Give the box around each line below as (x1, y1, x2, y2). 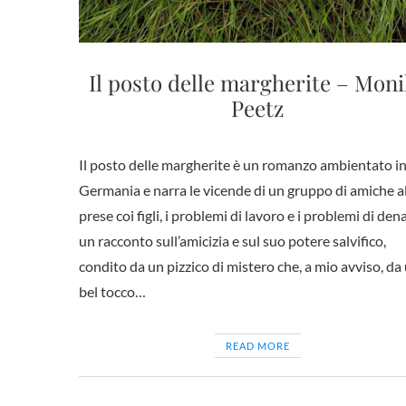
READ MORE (225, 340, 290, 352)
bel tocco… (79, 283, 146, 300)
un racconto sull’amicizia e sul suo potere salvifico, (79, 232, 386, 249)
